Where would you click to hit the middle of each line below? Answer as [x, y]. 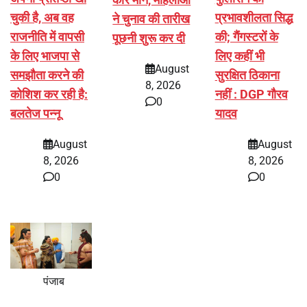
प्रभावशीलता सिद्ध [254, 18]
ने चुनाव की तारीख [151, 19]
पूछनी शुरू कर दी [149, 38]
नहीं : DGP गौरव [251, 95]
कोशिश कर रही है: [49, 95]
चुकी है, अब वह [42, 18]
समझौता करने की [47, 75]
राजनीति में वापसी [47, 37]
